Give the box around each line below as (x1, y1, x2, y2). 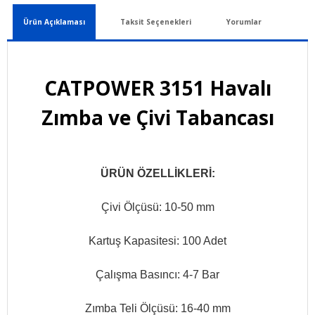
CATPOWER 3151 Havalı (44, 75, 271, 101)
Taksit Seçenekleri (120, 16, 191, 27)
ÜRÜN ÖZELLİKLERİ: (100, 167, 215, 179)
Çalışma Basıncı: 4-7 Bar (96, 269, 219, 281)
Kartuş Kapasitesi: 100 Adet (89, 235, 226, 247)
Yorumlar (226, 16, 262, 27)
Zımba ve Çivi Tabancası (41, 104, 274, 131)
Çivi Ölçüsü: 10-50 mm (101, 201, 214, 213)
